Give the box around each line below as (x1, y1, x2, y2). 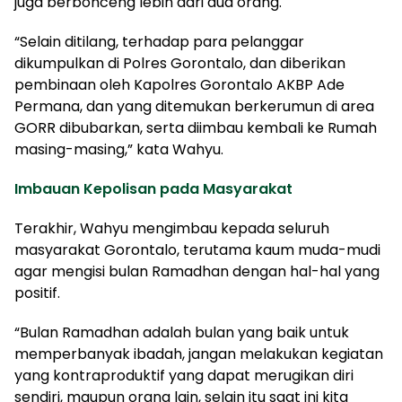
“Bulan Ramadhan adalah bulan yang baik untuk (14, 321, 349, 343)
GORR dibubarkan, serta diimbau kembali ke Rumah (14, 117, 377, 138)
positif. (14, 282, 60, 303)
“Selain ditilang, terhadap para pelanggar (14, 31, 304, 52)
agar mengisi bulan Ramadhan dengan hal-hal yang (14, 260, 380, 282)
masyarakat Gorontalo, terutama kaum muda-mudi (14, 239, 380, 260)
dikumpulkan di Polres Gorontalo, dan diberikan (14, 52, 345, 74)
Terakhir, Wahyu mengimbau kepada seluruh (14, 217, 329, 239)
